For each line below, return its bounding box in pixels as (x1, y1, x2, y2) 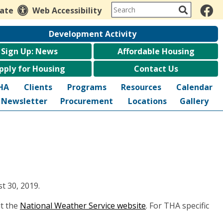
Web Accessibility (32, 4, 102, 16)
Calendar (176, 82, 213, 93)
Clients (23, 82, 52, 93)
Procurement (60, 96, 113, 107)
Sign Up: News (1, 46, 58, 57)
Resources (121, 82, 162, 93)
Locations (127, 96, 167, 107)
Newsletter (1, 96, 47, 107)
